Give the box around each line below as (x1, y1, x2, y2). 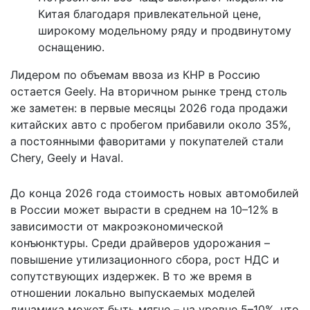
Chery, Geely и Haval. (10, 150, 123, 165)
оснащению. (38, 39, 104, 54)
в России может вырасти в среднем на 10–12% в (10, 202, 278, 217)
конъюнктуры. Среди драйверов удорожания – (10, 235, 270, 250)
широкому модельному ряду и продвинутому (38, 23, 291, 37)
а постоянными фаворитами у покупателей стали (10, 134, 284, 148)
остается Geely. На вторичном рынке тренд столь (10, 84, 287, 98)
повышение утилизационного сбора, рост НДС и (10, 252, 280, 266)
